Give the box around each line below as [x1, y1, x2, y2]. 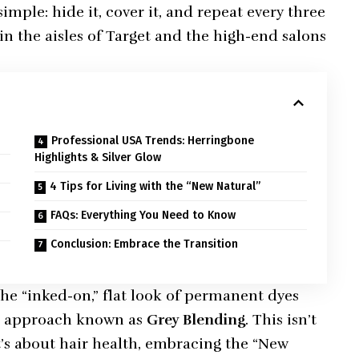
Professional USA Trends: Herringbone [51, 134, 255, 148]
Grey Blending [147, 311, 246, 329]
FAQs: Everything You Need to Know [50, 208, 236, 223]
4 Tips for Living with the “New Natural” [50, 179, 261, 194]
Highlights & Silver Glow [34, 151, 162, 165]
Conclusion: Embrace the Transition [50, 237, 239, 252]
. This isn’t [245, 311, 317, 329]
